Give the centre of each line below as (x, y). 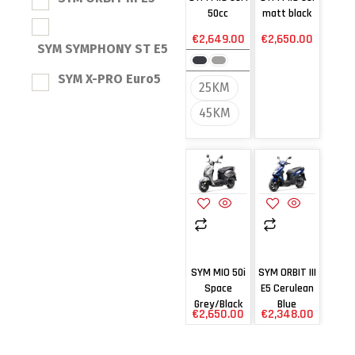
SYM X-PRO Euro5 (109, 79)
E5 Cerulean (287, 288)
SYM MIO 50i (218, 272)
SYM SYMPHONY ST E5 (103, 49)
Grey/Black (218, 304)
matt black (287, 14)
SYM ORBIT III (287, 272)
